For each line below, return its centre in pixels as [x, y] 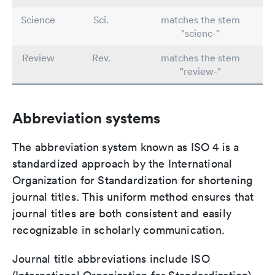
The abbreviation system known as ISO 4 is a [126, 147]
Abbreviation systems [86, 118]
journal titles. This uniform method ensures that [133, 197]
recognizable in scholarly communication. [119, 230]
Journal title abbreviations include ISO [111, 259]
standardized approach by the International [122, 164]
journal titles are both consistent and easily [122, 214]
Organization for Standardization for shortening [133, 180]
